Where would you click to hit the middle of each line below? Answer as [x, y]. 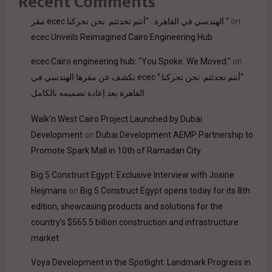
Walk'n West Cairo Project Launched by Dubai [117, 119]
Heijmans [49, 191]
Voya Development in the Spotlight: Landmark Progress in [141, 263]
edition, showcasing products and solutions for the [127, 207]
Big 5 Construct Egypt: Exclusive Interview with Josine [133, 175]
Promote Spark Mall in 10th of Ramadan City [116, 151]
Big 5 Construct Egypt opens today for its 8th [165, 191]
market [45, 238]
